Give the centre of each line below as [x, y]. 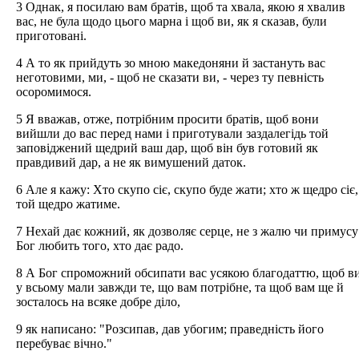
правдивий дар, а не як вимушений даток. [131, 162]
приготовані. [51, 35]
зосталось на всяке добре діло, [98, 301]
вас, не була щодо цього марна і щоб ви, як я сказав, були [171, 21]
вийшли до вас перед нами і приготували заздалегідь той [172, 133]
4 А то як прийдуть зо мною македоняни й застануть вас [171, 63]
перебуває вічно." [64, 343]
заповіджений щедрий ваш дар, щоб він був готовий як [167, 147]
